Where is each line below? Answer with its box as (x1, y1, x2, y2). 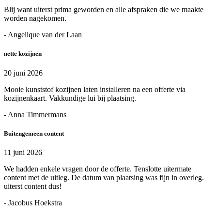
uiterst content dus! (4, 182, 62, 190)
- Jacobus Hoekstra (4, 198, 62, 207)
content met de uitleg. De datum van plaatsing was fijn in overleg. (4, 173, 204, 182)
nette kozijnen (4, 50, 42, 58)
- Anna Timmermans (4, 110, 66, 119)
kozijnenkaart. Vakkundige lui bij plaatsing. (4, 93, 136, 102)
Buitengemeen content (4, 129, 64, 137)
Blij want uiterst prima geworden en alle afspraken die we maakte (4, 5, 203, 14)
